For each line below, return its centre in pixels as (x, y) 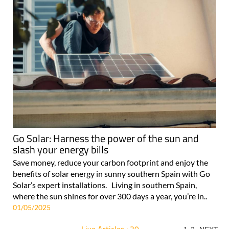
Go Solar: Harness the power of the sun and (106, 139)
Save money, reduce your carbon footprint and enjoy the (110, 163)
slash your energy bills (61, 150)
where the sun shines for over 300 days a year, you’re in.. (110, 196)
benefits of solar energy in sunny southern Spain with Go (111, 174)
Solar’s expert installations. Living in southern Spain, (105, 185)
